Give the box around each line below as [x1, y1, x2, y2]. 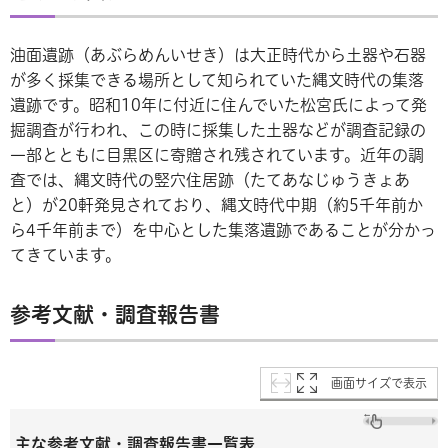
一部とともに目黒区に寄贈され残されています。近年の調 [10, 147, 424, 164]
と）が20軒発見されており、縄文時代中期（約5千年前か [10, 197, 423, 214]
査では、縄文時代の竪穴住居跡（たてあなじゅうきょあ [10, 172, 410, 189]
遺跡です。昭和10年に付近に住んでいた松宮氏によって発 [10, 97, 427, 114]
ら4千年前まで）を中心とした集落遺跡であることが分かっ [10, 222, 436, 239]
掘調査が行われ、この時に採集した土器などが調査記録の [10, 122, 426, 139]
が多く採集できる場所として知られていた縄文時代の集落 [10, 72, 424, 89]
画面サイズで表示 [331, 377, 427, 390]
